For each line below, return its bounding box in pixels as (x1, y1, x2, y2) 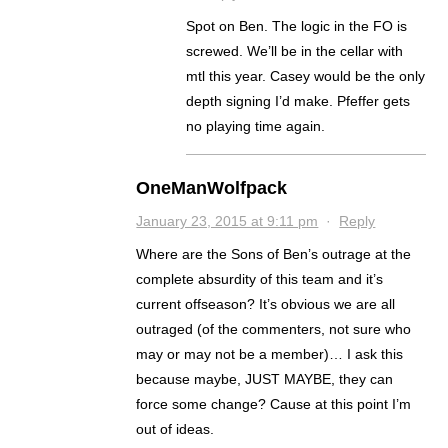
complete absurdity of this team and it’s (136, 271, 384, 288)
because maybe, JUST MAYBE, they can (136, 371, 394, 388)
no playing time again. (186, 118, 326, 135)
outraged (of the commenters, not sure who (136, 321, 412, 338)
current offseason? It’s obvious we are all (136, 296, 396, 313)
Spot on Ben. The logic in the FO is (186, 18, 408, 35)
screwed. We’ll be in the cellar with (186, 43, 404, 60)
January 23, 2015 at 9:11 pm (136, 213, 319, 230)
